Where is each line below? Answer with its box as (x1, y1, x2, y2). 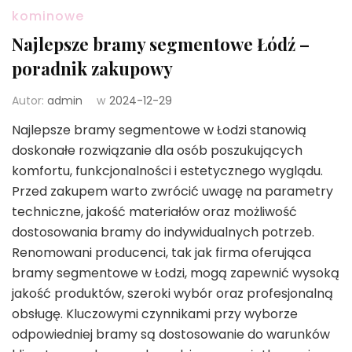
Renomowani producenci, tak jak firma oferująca (12, 243, 311, 262)
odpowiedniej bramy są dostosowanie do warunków (12, 324, 330, 343)
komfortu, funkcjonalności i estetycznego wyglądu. (12, 161, 323, 180)
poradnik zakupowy (12, 56, 173, 80)
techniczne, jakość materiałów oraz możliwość (12, 202, 297, 221)
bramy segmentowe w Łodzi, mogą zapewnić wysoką (12, 263, 339, 282)
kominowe (12, 6, 84, 25)
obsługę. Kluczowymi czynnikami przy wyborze (12, 304, 298, 323)
